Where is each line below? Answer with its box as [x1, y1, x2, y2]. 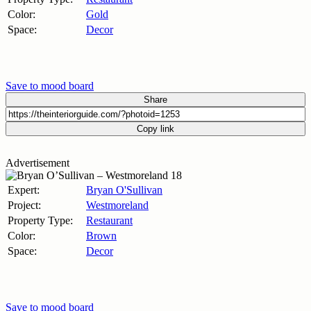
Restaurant [86, 214, 133, 226]
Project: [8, 199, 41, 211]
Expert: [8, 183, 40, 196]
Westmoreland [86, 199, 149, 211]
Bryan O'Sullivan [86, 183, 162, 196]
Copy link [137, 123, 174, 134]
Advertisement [6, 156, 69, 169]
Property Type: [8, 214, 73, 226]
